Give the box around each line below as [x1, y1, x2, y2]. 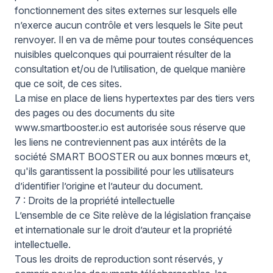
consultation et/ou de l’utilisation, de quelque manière [15, 63, 246, 75]
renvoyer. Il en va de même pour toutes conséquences [15, 34, 253, 46]
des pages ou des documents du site [15, 107, 175, 119]
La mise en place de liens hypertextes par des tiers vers [15, 92, 255, 104]
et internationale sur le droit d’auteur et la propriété [15, 224, 232, 236]
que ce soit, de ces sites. [15, 77, 122, 90]
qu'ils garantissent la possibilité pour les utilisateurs [15, 165, 234, 177]
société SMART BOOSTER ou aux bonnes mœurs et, [15, 151, 250, 163]
